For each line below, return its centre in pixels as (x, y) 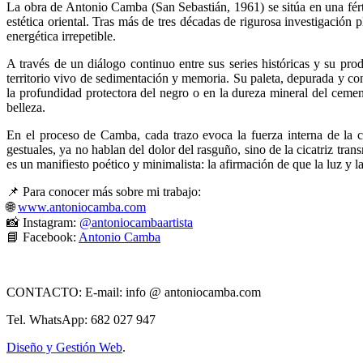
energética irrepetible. (61, 36)
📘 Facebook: (43, 237)
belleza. (26, 108)
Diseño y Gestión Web (64, 348)
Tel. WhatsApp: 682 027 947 (81, 320)
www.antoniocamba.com (82, 207)
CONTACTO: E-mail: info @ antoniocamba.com (134, 293)
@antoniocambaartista (136, 223)
